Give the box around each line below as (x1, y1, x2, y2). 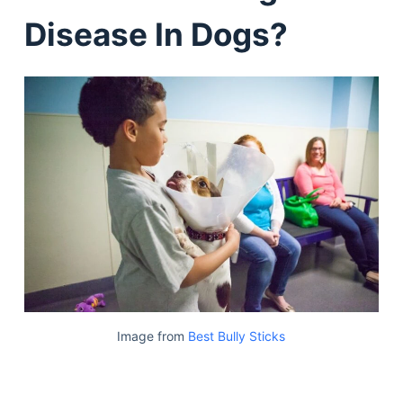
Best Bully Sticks (188, 328, 286, 345)
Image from (117, 328, 189, 345)
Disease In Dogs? (23, 15, 288, 54)
